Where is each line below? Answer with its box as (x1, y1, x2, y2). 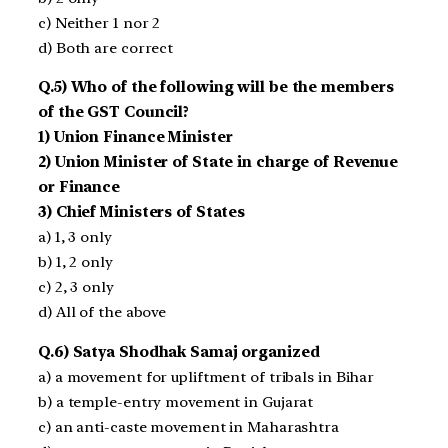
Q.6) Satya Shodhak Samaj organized (38, 343, 320, 362)
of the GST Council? (38, 103, 190, 122)
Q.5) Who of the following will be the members (38, 78, 394, 97)
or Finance (38, 178, 121, 197)
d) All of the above (38, 303, 167, 322)
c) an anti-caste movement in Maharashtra (38, 418, 339, 437)
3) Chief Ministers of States (38, 203, 246, 222)
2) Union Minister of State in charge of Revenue (38, 153, 399, 172)
